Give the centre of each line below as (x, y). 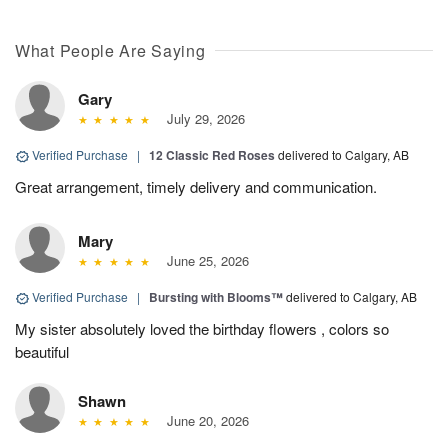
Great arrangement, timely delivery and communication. (196, 186)
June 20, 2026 (203, 420)
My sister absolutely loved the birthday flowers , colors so (202, 328)
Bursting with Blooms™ (216, 297)
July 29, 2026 (201, 118)
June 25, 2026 (203, 260)
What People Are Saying (110, 50)
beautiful (42, 351)
